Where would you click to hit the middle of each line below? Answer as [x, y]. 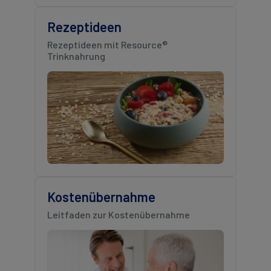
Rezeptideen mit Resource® [107, 45]
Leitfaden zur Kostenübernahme [118, 214]
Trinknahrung [76, 56]
